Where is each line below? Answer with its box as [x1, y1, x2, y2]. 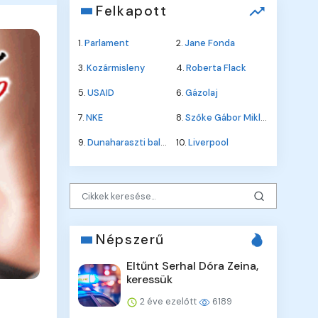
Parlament [84, 37, 130, 50]
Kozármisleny [87, 62, 146, 75]
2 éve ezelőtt [138, 295, 199, 308]
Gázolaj [185, 87, 218, 99]
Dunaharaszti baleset [87, 136, 161, 149]
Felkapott [96, 2, 168, 21]
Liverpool [188, 136, 229, 149]
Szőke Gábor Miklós [185, 111, 261, 124]
